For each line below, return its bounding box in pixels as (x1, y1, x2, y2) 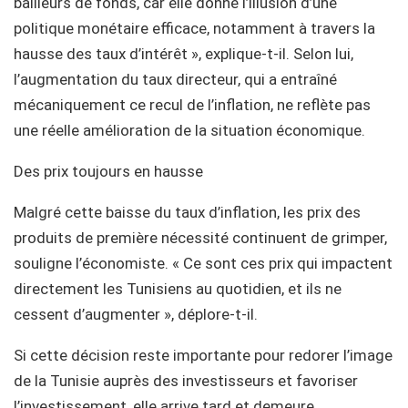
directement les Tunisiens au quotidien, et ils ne (14, 279, 342, 298)
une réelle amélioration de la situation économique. (14, 120, 365, 139)
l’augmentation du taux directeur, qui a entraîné (14, 69, 337, 88)
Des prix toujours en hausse (14, 161, 203, 180)
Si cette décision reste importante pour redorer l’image (14, 345, 393, 364)
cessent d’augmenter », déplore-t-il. (14, 304, 258, 323)
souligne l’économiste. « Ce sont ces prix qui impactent (14, 253, 393, 272)
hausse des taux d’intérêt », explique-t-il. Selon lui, (14, 44, 353, 63)
